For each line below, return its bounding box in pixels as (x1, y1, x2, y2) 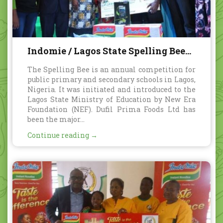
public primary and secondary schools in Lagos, (27, 74, 196, 84)
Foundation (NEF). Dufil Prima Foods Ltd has (27, 104, 196, 114)
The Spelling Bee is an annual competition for (27, 64, 196, 74)
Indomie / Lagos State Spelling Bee (27, 44, 185, 57)
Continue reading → (27, 130, 98, 140)
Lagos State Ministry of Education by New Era (27, 94, 196, 104)
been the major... (27, 114, 85, 124)
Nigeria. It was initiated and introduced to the (27, 84, 196, 94)
